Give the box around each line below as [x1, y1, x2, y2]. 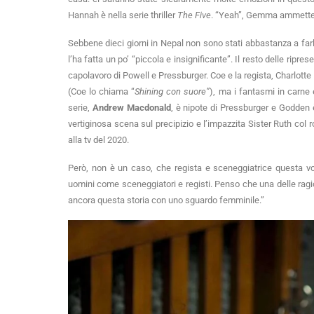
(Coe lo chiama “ [68, 86, 135, 97]
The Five [177, 10, 211, 21]
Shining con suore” [135, 86, 210, 97]
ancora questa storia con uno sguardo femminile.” [68, 195, 264, 206]
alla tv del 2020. [68, 135, 129, 146]
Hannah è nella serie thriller [68, 10, 177, 21]
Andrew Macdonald [92, 102, 171, 114]
